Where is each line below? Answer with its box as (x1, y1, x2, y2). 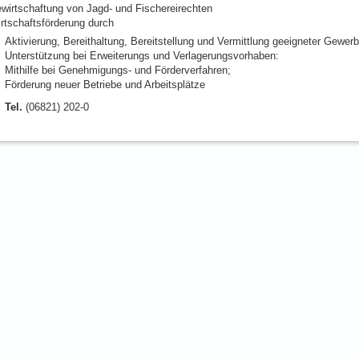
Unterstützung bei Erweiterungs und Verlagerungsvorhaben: (4, 50, 279, 63)
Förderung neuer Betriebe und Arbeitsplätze (4, 79, 205, 91)
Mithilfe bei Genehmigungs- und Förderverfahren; (4, 64, 231, 77)
